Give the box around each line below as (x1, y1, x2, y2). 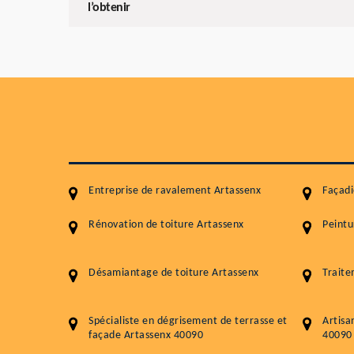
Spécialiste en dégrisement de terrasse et (88, 315, 288, 328)
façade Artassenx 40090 (88, 330, 203, 342)
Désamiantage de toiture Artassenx (88, 267, 259, 280)
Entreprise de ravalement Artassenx (88, 185, 261, 198)
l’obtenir (88, 2, 130, 15)
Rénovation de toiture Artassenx (88, 219, 244, 232)
